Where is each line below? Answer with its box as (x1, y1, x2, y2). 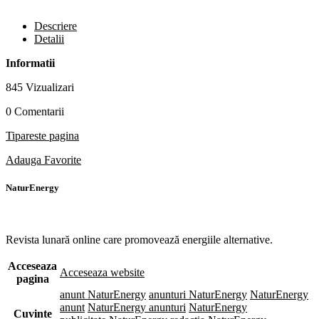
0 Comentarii (6, 105, 64, 117)
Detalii (34, 32, 64, 45)
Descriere (34, 19, 77, 32)
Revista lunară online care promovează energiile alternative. (6, 234, 273, 246)
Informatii (6, 56, 55, 69)
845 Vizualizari (6, 80, 74, 93)
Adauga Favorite (6, 153, 81, 166)
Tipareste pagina (6, 129, 79, 142)
